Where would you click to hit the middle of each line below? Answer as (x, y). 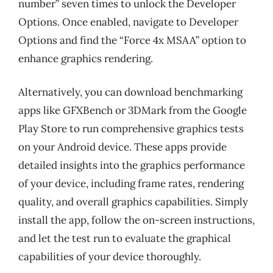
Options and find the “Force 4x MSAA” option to (132, 40)
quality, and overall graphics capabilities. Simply (133, 202)
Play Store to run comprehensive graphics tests (131, 129)
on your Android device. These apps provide (122, 147)
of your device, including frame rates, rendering (131, 183)
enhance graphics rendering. (86, 58)
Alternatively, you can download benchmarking (130, 92)
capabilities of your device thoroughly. (110, 257)
